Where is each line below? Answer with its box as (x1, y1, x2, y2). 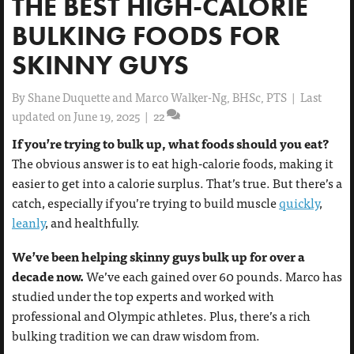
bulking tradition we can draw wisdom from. (12, 326, 260, 344)
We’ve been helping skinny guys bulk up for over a (12, 246, 305, 266)
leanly (12, 213, 45, 231)
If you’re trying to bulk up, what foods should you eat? (12, 133, 329, 153)
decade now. (12, 265, 86, 286)
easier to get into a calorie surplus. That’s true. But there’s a (12, 174, 342, 191)
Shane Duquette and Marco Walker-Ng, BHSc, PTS (28, 88, 287, 105)
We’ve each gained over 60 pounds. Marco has (86, 267, 342, 284)
